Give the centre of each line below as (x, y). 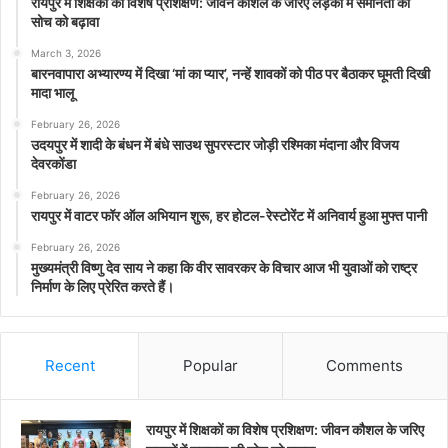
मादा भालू (52, 93)
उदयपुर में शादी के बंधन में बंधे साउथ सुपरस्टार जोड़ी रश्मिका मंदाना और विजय (215, 145)
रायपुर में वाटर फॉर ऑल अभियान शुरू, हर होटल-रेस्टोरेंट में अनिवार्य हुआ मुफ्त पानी (229, 216)
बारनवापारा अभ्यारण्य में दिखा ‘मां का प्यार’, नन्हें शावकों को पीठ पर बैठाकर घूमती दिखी (230, 74)
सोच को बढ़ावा (65, 22)
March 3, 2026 (66, 53)
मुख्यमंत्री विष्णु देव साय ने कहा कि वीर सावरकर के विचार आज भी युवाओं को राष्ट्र (224, 268)
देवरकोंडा (53, 164)
